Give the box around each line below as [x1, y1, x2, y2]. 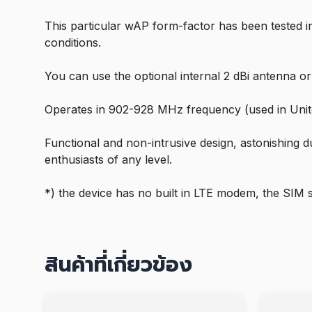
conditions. [45, 36, 101, 49]
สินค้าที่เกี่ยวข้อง [45, 251, 192, 276]
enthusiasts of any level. [45, 153, 172, 166]
